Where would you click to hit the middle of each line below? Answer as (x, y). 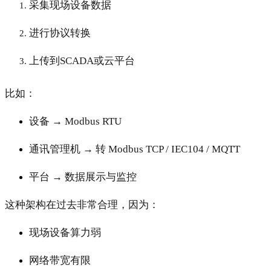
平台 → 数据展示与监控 (83, 177)
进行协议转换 (60, 33)
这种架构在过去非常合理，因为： (82, 205)
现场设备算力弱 (65, 233)
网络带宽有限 (60, 261)
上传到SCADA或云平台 (82, 61)
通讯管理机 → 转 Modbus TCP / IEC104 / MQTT (135, 149)
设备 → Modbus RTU (75, 122)
